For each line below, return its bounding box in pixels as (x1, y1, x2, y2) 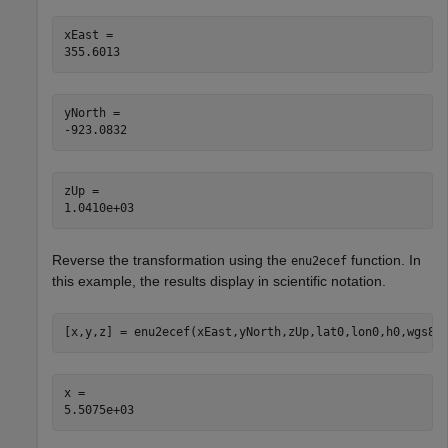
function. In (347, 251, 421, 268)
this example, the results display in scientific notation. (52, 272, 386, 289)
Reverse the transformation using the (52, 251, 291, 268)
